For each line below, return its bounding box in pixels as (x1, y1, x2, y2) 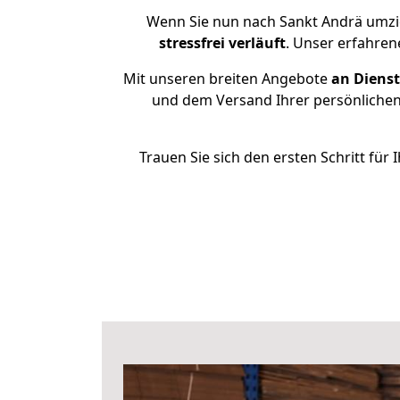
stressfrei (159, 33, 225, 53)
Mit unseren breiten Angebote (123, 69, 328, 88)
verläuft (229, 33, 286, 53)
